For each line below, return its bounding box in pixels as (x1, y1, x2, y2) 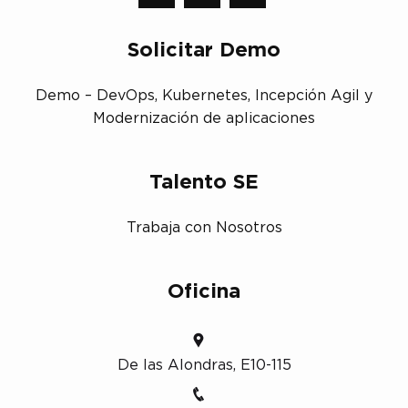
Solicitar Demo (127, 39, 280, 60)
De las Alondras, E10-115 (117, 357, 291, 372)
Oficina (168, 280, 240, 301)
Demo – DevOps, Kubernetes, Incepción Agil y (36, 87, 372, 103)
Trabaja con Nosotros (126, 219, 282, 235)
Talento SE (149, 171, 259, 192)
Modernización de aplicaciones (93, 110, 315, 126)
